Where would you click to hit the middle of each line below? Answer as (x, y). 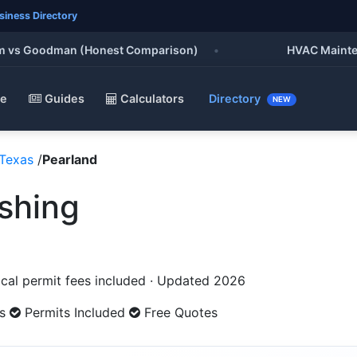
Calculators (150, 99)
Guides (63, 99)
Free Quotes (179, 312)
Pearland (70, 159)
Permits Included (73, 312)
